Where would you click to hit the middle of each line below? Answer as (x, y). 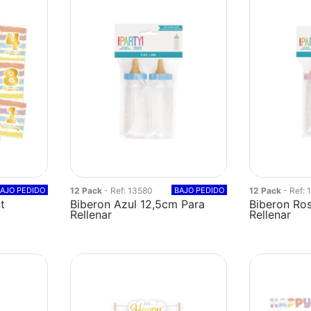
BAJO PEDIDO (199, 190)
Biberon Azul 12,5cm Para (138, 204)
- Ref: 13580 (129, 191)
